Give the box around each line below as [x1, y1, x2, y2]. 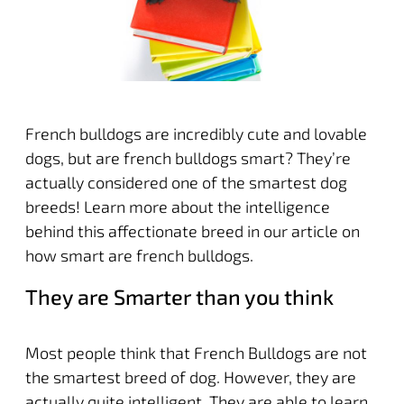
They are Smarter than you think [24, 283, 334, 309]
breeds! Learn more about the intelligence [24, 196, 330, 216]
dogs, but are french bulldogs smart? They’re [24, 147, 351, 168]
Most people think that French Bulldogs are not [24, 342, 367, 363]
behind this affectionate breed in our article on [24, 220, 360, 241]
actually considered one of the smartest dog [24, 171, 347, 192]
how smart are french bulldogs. [24, 244, 253, 265]
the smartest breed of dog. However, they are [24, 366, 356, 387]
